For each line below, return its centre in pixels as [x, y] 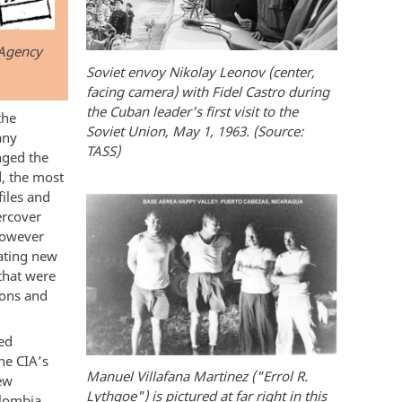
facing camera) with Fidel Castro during [208, 91]
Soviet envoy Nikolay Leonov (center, [201, 71]
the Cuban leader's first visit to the [192, 111]
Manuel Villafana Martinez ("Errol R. [197, 376]
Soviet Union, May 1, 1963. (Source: [195, 131]
